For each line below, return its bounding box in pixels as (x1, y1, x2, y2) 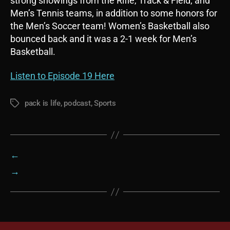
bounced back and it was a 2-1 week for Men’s (10, 33, 197, 44)
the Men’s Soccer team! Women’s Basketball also (10, 20, 209, 31)
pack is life (25, 99, 61, 108)
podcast (64, 99, 91, 108)
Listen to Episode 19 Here (10, 70, 114, 82)
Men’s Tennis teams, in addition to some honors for (10, 7, 217, 18)
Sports (94, 99, 116, 108)
